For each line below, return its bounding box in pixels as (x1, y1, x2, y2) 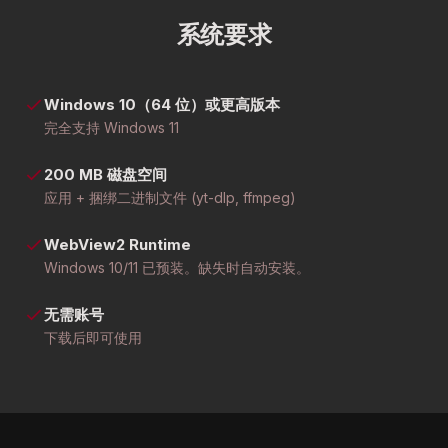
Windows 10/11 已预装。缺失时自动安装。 (44, 259, 310, 276)
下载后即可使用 (44, 329, 142, 346)
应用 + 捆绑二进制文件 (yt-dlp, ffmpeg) (44, 189, 296, 206)
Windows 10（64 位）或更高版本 (44, 95, 280, 114)
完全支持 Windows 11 (44, 119, 179, 136)
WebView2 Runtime (44, 235, 191, 254)
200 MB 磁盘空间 (44, 165, 167, 184)
